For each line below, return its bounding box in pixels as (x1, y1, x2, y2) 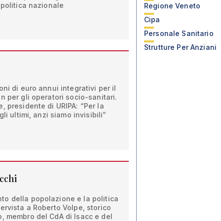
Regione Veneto (144, 1, 200, 10)
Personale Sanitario (144, 29, 214, 37)
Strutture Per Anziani (144, 43, 217, 51)
